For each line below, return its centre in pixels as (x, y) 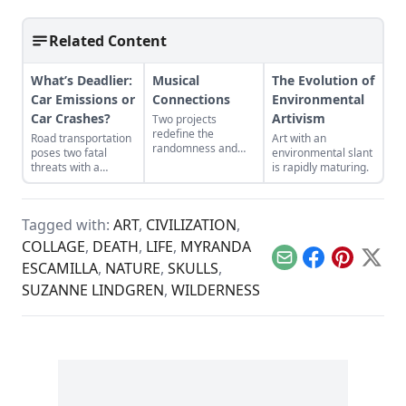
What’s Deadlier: (82, 80)
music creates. (189, 177)
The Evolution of (323, 80)
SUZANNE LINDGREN (93, 290)
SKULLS (193, 268)
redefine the (183, 134)
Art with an (299, 138)
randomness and (195, 148)
